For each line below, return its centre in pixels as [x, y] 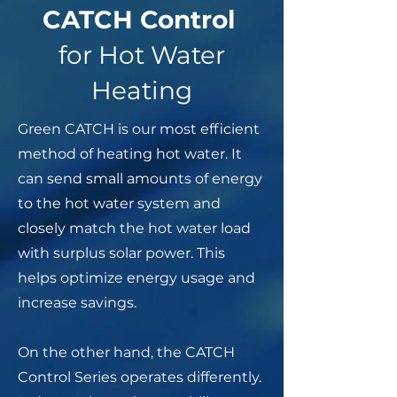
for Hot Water [142, 55]
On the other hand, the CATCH [126, 352]
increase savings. [77, 303]
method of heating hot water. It [130, 154]
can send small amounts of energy [140, 179]
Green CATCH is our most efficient [139, 129]
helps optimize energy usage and [136, 278]
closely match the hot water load [134, 228]
